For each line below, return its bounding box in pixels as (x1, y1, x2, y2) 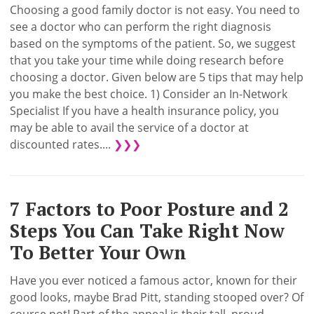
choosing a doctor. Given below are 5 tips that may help (10, 69, 304, 85)
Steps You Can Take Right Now (10, 218, 285, 243)
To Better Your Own (10, 240, 187, 265)
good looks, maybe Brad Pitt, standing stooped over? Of (10, 289, 304, 306)
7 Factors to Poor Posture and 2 (10, 196, 289, 221)
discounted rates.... (10, 136, 114, 152)
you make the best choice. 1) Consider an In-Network (10, 86, 288, 102)
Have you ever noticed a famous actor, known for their (10, 273, 298, 289)
